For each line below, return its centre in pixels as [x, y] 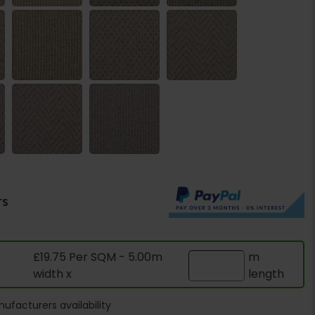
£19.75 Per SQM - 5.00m [97, 257]
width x [53, 274]
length [266, 274]
